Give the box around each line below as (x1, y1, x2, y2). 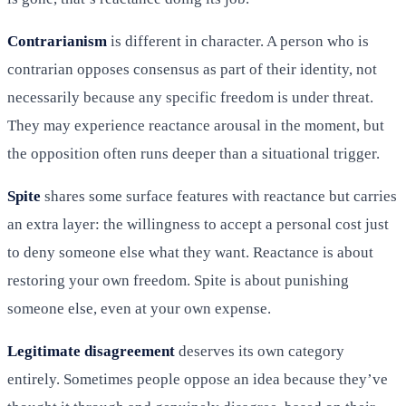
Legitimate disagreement (7, 343, 175, 361)
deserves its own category (175, 343, 344, 361)
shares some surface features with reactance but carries (41, 188, 397, 206)
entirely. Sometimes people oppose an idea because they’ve (7, 371, 388, 389)
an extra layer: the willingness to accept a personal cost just (7, 216, 389, 234)
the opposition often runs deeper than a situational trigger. (7, 145, 380, 163)
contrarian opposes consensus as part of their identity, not (7, 61, 377, 79)
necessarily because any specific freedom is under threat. (7, 89, 373, 107)
